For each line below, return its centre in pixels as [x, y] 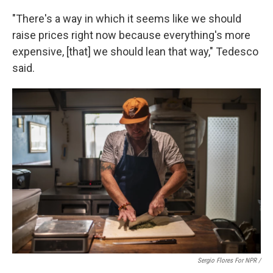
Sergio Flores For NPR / [229, 261]
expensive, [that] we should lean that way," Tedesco [135, 52]
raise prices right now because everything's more [131, 35]
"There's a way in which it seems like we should [127, 19]
